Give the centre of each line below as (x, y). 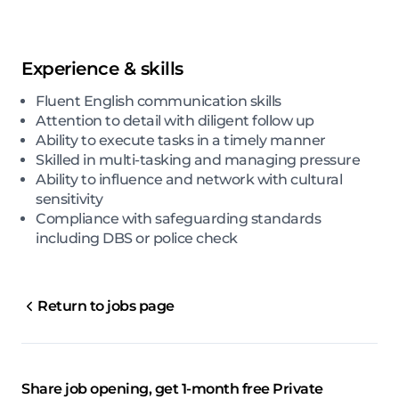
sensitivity (69, 199)
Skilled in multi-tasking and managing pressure (198, 160)
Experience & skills (102, 69)
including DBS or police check (137, 239)
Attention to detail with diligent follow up (175, 121)
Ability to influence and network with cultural (189, 180)
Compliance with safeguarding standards (178, 219)
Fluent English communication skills (159, 102)
